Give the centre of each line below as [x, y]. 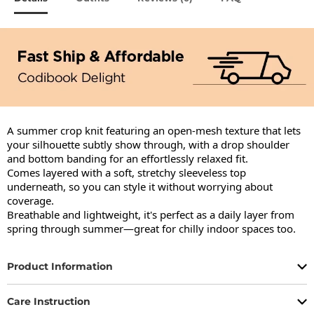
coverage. [30, 200]
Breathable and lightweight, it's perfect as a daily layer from [151, 214]
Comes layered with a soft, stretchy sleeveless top [127, 172]
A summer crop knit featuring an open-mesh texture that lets [154, 130]
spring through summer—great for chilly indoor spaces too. [151, 228]
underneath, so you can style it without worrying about [140, 186]
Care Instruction [49, 302]
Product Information [60, 267]
